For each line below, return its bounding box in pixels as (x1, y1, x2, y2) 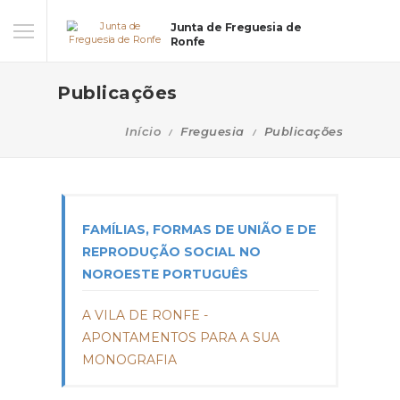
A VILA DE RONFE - (82, 307, 208, 323)
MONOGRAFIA (82, 352, 177, 368)
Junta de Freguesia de (171, 21, 302, 34)
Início (125, 124, 161, 138)
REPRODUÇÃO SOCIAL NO (82, 244, 261, 260)
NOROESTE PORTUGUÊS (82, 266, 248, 282)
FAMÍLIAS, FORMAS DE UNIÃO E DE (82, 221, 316, 237)
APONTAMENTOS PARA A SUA (82, 329, 279, 346)
